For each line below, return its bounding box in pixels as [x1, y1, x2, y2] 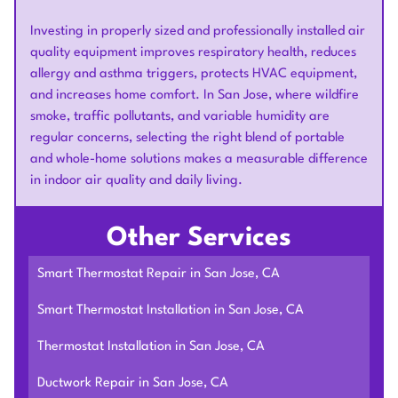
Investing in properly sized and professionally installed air [30, 25, 365, 38]
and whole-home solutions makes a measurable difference [30, 153, 368, 166]
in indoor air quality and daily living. [30, 174, 243, 187]
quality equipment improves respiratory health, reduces [30, 46, 356, 60]
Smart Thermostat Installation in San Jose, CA [36, 303, 304, 317]
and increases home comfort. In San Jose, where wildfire [30, 89, 359, 102]
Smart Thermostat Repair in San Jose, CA [36, 267, 280, 281]
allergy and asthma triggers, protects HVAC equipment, [30, 68, 357, 81]
